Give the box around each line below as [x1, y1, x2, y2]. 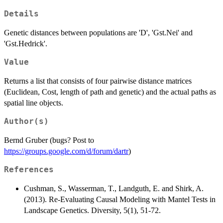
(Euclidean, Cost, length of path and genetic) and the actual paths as [4, 88, 216, 97]
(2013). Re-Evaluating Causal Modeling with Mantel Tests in [24, 195, 216, 204]
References [4, 165, 54, 175]
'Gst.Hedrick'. [4, 39, 47, 48]
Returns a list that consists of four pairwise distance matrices [4, 77, 192, 86]
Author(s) [4, 117, 49, 126]
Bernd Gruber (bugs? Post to [4, 136, 94, 145]
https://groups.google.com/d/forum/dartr [4, 147, 128, 156]
